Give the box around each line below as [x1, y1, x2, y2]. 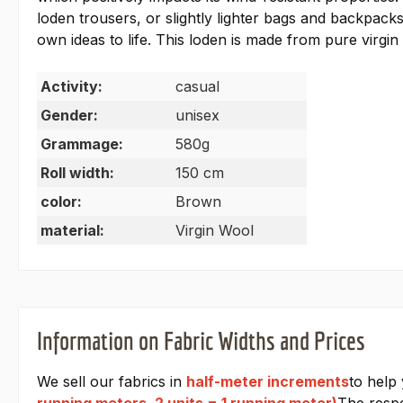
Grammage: [40, 135, 123, 154]
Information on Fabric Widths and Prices [37, 326, 365, 356]
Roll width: [40, 164, 114, 183]
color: [40, 193, 82, 211]
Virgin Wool [175, 221, 254, 240]
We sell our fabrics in [37, 372, 186, 391]
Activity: [40, 77, 103, 96]
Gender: [40, 106, 98, 125]
